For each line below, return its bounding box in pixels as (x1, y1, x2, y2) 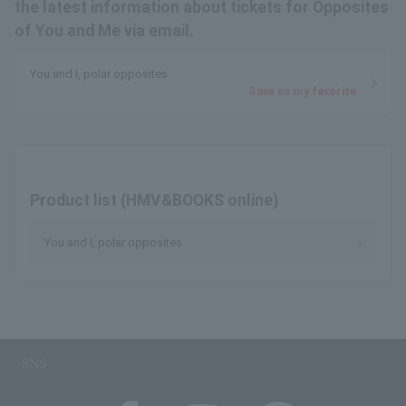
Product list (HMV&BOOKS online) (30, 191, 278, 209)
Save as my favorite (248, 84, 356, 98)
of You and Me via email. (14, 22, 194, 40)
